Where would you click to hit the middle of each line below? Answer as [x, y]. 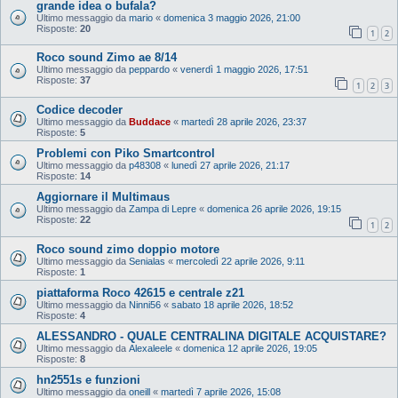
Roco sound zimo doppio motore [128, 249]
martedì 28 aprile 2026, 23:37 [244, 122]
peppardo [149, 70]
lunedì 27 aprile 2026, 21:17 [231, 166]
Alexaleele [151, 348]
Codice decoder [80, 110]
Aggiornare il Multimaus [103, 197]
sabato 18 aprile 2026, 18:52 [232, 304]
